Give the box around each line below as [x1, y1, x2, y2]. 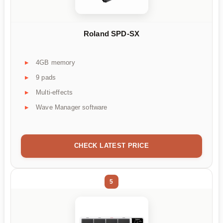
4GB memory [36, 58, 75, 66]
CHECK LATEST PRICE [74, 141, 149, 149]
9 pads [36, 73, 56, 81]
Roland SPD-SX [83, 29, 140, 38]
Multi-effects [36, 88, 73, 96]
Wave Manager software [36, 103, 108, 111]
